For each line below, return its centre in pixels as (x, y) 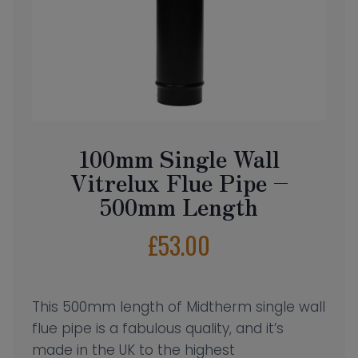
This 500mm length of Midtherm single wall (179, 307)
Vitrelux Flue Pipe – (179, 183)
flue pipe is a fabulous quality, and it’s (158, 329)
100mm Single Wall (179, 159)
